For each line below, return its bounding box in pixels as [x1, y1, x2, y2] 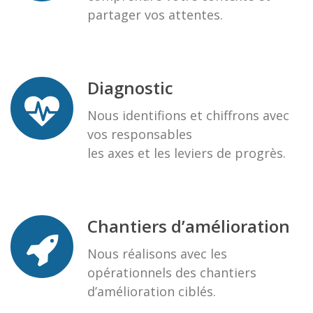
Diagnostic [87, 75, 173, 99]
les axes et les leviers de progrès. [87, 144, 286, 161]
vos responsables [87, 125, 192, 143]
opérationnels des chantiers [87, 263, 256, 281]
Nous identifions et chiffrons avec [87, 106, 289, 124]
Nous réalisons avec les [87, 245, 227, 262]
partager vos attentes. [87, 6, 223, 23]
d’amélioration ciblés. [87, 282, 216, 300]
